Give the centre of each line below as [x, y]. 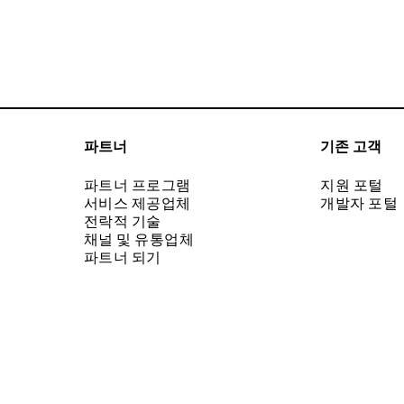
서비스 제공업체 [137, 204]
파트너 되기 [122, 258]
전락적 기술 [122, 222]
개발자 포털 [359, 204]
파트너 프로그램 [137, 186]
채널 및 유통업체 [139, 240]
